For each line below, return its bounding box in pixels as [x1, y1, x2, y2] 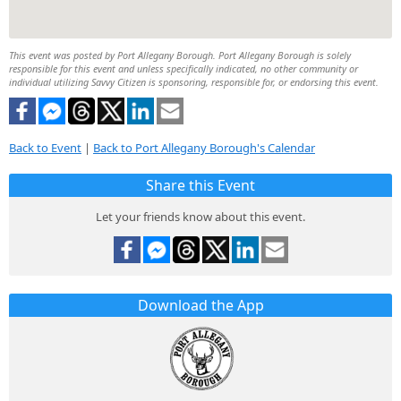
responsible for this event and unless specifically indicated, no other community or [9, 61, 358, 75]
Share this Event [146, 175, 255, 196]
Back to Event [9, 140, 81, 157]
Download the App [137, 295, 264, 316]
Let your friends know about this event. [96, 209, 305, 226]
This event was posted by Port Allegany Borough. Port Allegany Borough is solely [9, 47, 351, 62]
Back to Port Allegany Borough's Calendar [93, 140, 315, 157]
